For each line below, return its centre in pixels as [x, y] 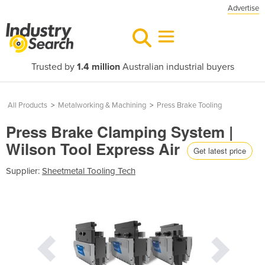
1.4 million [98, 67]
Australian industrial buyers [177, 67]
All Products [28, 105]
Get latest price [220, 150]
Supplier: [24, 171]
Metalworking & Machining [102, 105]
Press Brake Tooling [189, 105]
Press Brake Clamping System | [119, 132]
